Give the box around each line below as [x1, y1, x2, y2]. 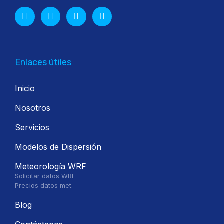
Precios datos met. [15, 181, 73, 190]
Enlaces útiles [15, 57, 71, 68]
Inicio [15, 83, 35, 94]
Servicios [15, 122, 49, 133]
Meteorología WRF [15, 161, 86, 172]
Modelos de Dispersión [15, 142, 101, 152]
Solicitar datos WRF [15, 172, 75, 180]
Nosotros [15, 103, 50, 113]
